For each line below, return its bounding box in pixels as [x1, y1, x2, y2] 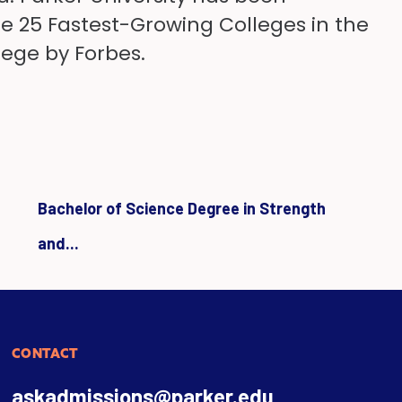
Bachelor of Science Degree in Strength [38, 197, 327, 218]
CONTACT [11, 345, 78, 362]
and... [38, 232, 80, 253]
